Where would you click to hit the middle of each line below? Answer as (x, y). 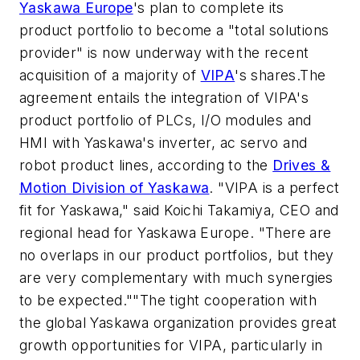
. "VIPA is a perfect (274, 187)
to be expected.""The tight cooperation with (168, 300)
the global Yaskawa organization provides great (178, 322)
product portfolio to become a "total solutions (174, 30)
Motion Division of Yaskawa (115, 187)
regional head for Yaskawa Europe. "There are (176, 232)
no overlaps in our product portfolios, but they (177, 255)
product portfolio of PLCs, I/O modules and (166, 120)
